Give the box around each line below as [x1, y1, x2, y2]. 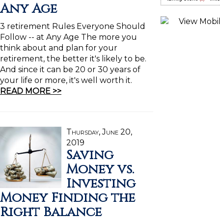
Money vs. [66, 161, 134, 178]
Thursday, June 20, [66, 127, 132, 137]
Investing [66, 175, 136, 192]
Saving [66, 146, 113, 164]
